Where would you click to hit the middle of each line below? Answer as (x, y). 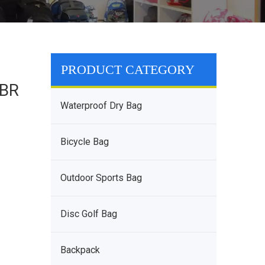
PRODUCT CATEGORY (128, 70)
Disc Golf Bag (89, 214)
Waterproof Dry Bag (101, 106)
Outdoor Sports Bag (101, 178)
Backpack (80, 250)
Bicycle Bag (85, 142)
